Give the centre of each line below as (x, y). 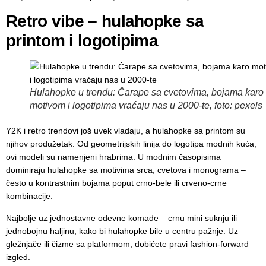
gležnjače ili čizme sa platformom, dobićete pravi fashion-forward (127, 244)
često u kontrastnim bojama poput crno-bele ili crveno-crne (116, 183)
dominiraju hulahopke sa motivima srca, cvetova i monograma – (126, 170)
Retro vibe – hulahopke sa (105, 21)
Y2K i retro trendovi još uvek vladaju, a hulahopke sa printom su (126, 131)
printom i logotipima (82, 41)
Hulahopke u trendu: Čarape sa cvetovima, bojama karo (147, 93)
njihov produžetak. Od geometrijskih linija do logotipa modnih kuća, (131, 144)
